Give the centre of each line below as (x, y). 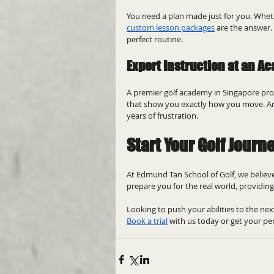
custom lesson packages (171, 28)
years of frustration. (162, 116)
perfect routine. (155, 39)
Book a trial (147, 221)
